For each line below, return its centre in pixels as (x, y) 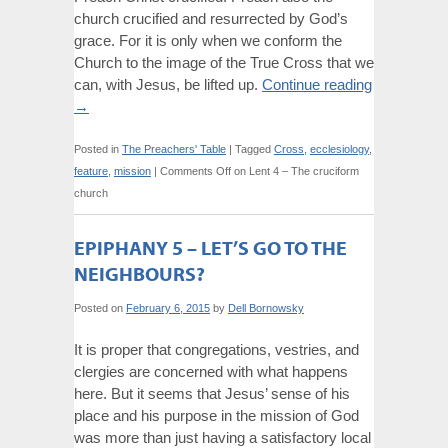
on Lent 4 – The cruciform (295, 171)
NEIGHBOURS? (139, 273)
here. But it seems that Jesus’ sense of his (212, 393)
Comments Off (195, 171)
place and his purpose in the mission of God (216, 415)
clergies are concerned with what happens (211, 371)
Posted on (98, 308)
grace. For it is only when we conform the (208, 40)
